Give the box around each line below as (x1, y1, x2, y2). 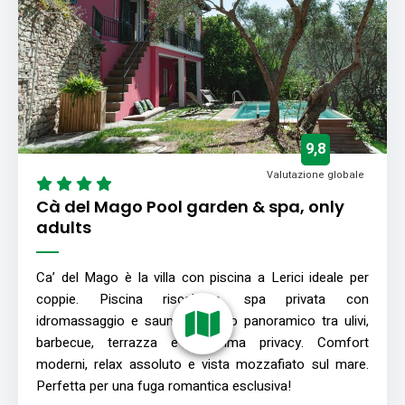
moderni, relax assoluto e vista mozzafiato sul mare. (36, 353, 369, 374)
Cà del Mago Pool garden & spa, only (36, 194, 344, 218)
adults (36, 215, 91, 239)
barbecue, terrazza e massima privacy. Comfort (36, 332, 369, 353)
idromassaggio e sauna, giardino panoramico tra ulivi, (36, 310, 369, 331)
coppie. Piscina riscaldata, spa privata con (36, 288, 369, 309)
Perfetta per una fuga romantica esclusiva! (36, 375, 291, 396)
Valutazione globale (267, 166, 364, 183)
